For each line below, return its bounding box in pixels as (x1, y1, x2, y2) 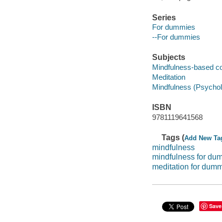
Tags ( (162, 133, 185, 142)
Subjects (152, 53, 185, 62)
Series (152, 13, 176, 22)
